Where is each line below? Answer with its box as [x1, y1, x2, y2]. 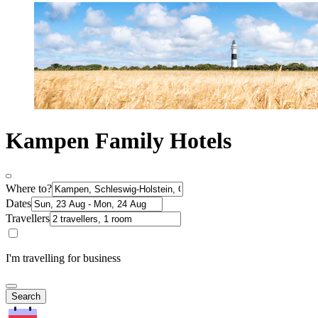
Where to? [6, 182, 52, 195]
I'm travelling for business [6, 252, 121, 265]
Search [11, 291, 40, 302]
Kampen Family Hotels [6, 127, 231, 153]
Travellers [6, 212, 50, 225]
